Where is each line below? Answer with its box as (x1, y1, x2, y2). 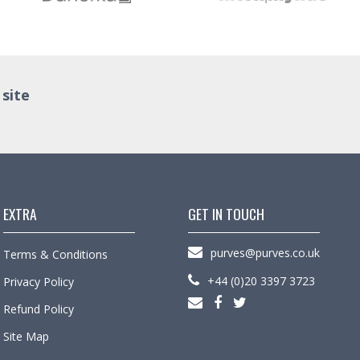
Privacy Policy (3, 273, 74, 289)
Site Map (3, 328, 49, 344)
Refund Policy (3, 301, 74, 317)
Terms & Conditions (3, 246, 108, 262)
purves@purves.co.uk (211, 244, 320, 260)
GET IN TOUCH (188, 202, 264, 224)
